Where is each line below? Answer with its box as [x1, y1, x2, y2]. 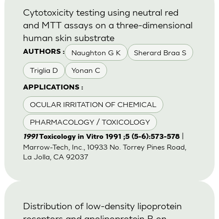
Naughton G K [71, 48, 121, 57]
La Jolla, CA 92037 [22, 153, 88, 161]
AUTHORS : [22, 48, 65, 56]
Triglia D [29, 66, 58, 74]
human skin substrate [22, 32, 114, 44]
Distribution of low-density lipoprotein [22, 200, 182, 212]
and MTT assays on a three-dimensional [22, 19, 193, 31]
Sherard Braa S [134, 48, 187, 57]
